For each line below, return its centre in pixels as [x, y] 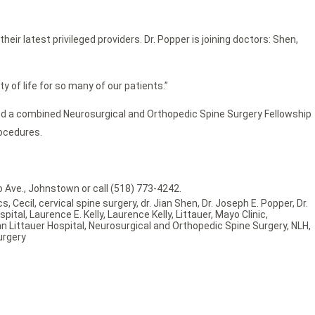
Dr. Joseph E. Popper [247, 204]
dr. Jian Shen [169, 204]
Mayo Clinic [240, 215]
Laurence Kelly [140, 215]
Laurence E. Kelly [66, 215]
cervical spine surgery [88, 204]
